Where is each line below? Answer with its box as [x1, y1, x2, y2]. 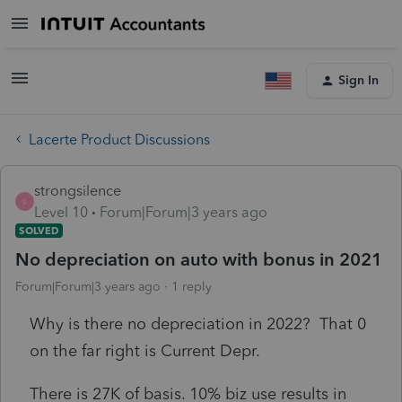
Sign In [338, 73, 379, 88]
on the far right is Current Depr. [30, 340, 260, 361]
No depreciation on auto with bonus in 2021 [15, 248, 382, 270]
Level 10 [34, 203, 88, 221]
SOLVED [19, 223, 59, 237]
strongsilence [34, 181, 121, 199]
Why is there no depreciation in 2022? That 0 [30, 313, 366, 334]
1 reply [171, 278, 212, 294]
